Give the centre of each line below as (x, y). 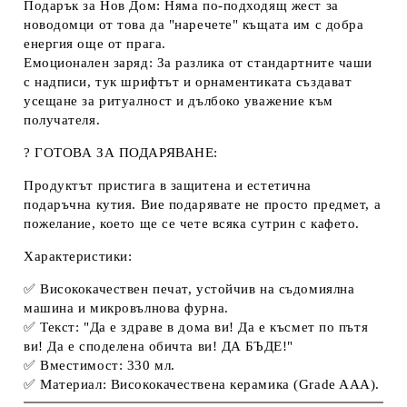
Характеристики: (78, 256)
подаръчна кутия (78, 204)
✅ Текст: (54, 327)
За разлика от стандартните (246, 63)
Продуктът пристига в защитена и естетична (168, 185)
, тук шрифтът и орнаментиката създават (220, 82)
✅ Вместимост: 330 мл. (99, 365)
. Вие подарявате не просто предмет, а (257, 204)
